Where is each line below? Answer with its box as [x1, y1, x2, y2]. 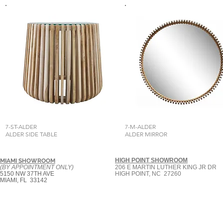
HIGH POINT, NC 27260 [115, 170, 181, 177]
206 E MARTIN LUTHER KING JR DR [115, 164, 217, 171]
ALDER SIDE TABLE [5, 130, 57, 138]
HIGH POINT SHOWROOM [115, 157, 188, 164]
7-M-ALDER [125, 123, 156, 130]
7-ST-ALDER [5, 123, 37, 130]
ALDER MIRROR [125, 130, 167, 138]
